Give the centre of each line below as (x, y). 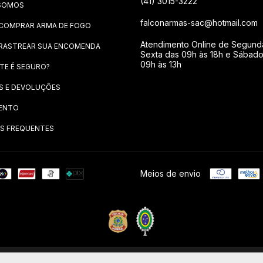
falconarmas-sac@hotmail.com (199, 23)
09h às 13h (161, 64)
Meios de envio (171, 173)
